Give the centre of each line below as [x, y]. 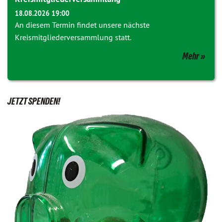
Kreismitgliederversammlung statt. [73, 37]
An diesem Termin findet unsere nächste [82, 25]
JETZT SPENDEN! [34, 101]
